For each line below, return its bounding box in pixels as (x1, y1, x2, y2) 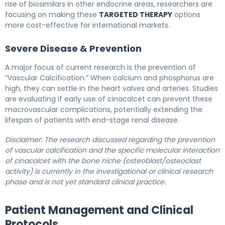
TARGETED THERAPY (99, 9, 172, 20)
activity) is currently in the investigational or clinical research (5, 166, 213, 176)
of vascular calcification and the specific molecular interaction (5, 145, 219, 155)
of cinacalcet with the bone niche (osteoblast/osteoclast (5, 155, 201, 166)
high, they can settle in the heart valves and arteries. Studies (5, 83, 218, 93)
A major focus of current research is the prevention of (5, 62, 196, 72)
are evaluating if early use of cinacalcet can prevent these (5, 93, 212, 104)
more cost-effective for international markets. (5, 20, 170, 30)
